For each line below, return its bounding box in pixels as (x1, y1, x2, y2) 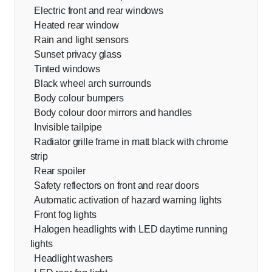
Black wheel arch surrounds (33, 78, 151, 89)
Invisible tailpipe (33, 122, 103, 133)
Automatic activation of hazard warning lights (33, 195, 222, 206)
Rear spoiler (33, 166, 86, 177)
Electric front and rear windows (33, 5, 163, 16)
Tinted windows (33, 64, 100, 75)
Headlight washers (33, 253, 114, 264)
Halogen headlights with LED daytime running (33, 224, 228, 235)
